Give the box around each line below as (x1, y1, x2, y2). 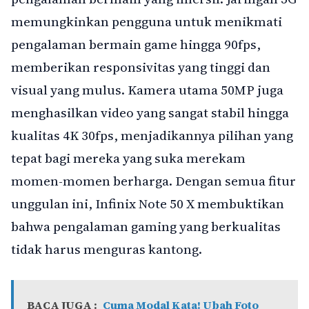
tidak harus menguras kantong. (11, 239, 202, 258)
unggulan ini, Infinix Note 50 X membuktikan (11, 194, 284, 212)
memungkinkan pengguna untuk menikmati (11, 12, 282, 30)
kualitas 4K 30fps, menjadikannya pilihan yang (11, 126, 293, 144)
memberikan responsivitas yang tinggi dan (11, 57, 270, 76)
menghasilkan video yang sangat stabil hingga (11, 103, 289, 121)
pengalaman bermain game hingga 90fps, (11, 34, 261, 53)
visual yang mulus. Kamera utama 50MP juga (11, 80, 283, 99)
